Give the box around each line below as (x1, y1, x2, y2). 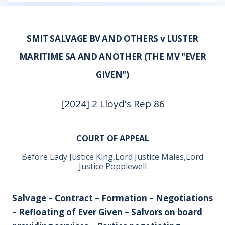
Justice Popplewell (78, 161, 147, 172)
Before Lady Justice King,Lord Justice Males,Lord (22, 151, 203, 162)
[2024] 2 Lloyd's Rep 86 (60, 97, 165, 110)
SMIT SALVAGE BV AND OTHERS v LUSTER (26, 33, 199, 44)
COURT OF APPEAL (76, 133, 149, 144)
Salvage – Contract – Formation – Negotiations (12, 192, 213, 204)
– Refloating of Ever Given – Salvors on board (12, 206, 202, 218)
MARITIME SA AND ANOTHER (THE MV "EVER (19, 51, 206, 62)
